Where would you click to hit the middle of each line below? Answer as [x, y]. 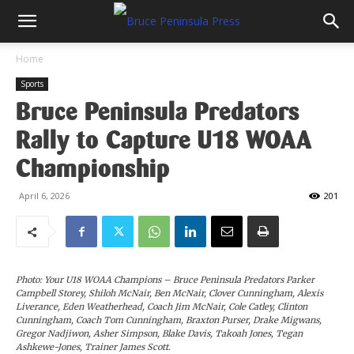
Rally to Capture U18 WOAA [164, 140]
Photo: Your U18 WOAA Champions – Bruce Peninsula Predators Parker [165, 280]
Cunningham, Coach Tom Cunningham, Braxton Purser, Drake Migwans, [169, 320]
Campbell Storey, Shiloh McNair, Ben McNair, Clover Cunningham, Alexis [169, 293]
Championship [93, 168]
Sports [32, 84]
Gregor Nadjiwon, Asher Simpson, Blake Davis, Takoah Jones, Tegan [159, 333]
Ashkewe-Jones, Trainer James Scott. [93, 347]
